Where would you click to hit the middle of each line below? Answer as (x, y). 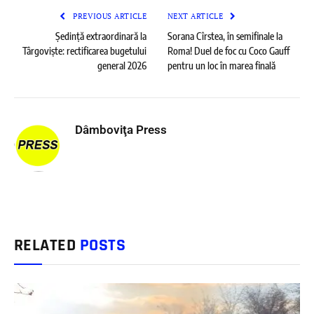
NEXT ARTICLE (197, 16)
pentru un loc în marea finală (221, 65)
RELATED (47, 245)
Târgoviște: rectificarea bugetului (84, 50)
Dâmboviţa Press (121, 129)
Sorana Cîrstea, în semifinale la (225, 36)
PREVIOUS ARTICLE (108, 16)
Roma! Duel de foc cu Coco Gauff (228, 50)
